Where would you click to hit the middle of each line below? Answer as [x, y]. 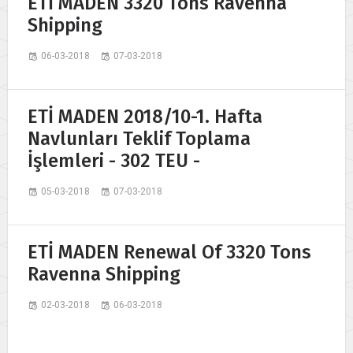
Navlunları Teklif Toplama [139, 138]
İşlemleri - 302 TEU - [114, 160]
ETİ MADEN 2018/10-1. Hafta [145, 116]
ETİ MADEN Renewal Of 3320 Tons [169, 252]
